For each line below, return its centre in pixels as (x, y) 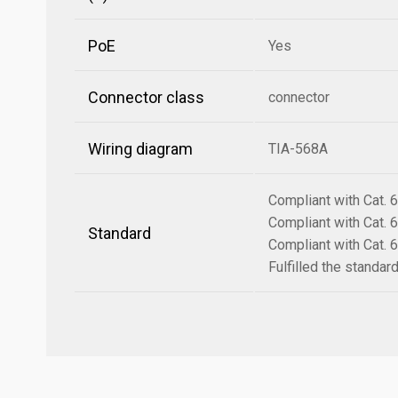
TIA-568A (298, 149)
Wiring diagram (140, 149)
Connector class (146, 97)
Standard (119, 233)
